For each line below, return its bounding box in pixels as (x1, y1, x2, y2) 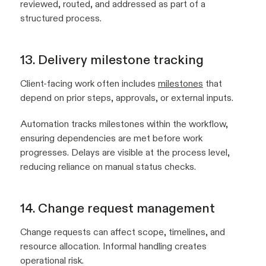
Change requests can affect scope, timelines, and (20, 226, 225, 238)
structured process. (20, 12, 102, 24)
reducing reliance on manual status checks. (20, 161, 196, 173)
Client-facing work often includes (20, 78, 158, 90)
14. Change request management (20, 200, 215, 217)
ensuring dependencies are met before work (20, 132, 202, 144)
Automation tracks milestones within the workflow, (20, 118, 228, 130)
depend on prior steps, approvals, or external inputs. (20, 92, 233, 104)
